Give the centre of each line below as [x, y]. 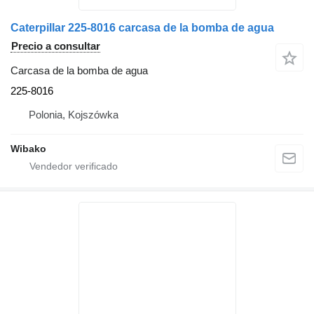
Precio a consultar [56, 46]
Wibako [28, 149]
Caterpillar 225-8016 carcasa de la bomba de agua [142, 28]
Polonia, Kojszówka [74, 115]
